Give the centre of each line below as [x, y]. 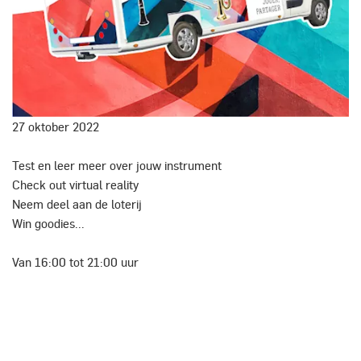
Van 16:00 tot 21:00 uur [75, 261]
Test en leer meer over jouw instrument [117, 165]
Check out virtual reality [75, 184]
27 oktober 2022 [56, 126]
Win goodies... [48, 223]
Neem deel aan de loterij [77, 203]
